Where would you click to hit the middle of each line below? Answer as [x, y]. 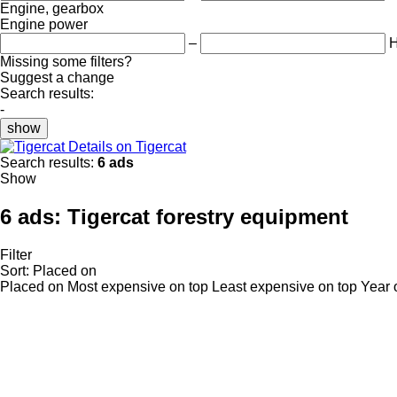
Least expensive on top [284, 286]
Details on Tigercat [127, 146]
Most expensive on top [138, 286]
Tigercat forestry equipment [208, 216]
